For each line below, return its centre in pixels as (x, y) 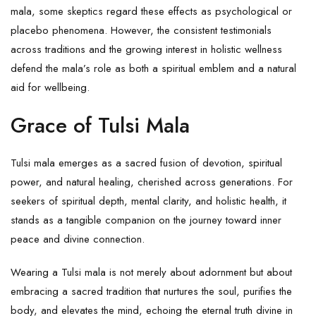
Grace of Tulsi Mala (100, 125)
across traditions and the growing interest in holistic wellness (146, 49)
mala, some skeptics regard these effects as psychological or (151, 11)
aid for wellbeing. (50, 87)
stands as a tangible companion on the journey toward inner (146, 220)
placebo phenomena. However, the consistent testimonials (141, 30)
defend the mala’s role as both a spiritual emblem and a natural (153, 68)
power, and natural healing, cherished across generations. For (152, 182)
